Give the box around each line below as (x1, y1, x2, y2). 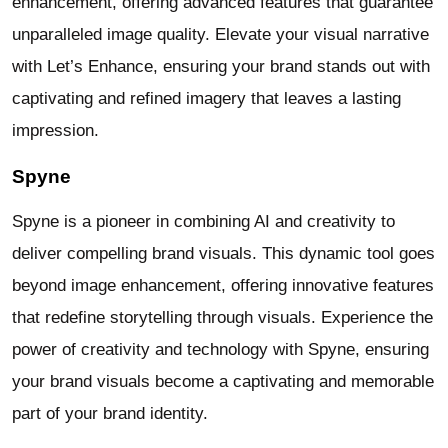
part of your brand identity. (12, 403, 208, 423)
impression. (12, 121, 99, 141)
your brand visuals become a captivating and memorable (12, 371, 434, 391)
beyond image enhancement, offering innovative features (12, 275, 434, 295)
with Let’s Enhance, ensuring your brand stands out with (12, 57, 430, 77)
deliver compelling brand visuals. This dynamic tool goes (12, 243, 435, 263)
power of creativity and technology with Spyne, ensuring (12, 339, 429, 359)
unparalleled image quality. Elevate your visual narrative (12, 25, 429, 45)
